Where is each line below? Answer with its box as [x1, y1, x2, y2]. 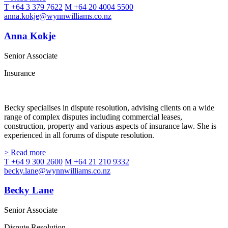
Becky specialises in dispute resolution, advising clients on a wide [4, 103, 214, 112]
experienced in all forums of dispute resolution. [4, 130, 154, 139]
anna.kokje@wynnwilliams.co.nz [4, 12, 111, 21]
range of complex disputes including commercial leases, [4, 112, 182, 121]
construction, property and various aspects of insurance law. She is [4, 121, 216, 130]
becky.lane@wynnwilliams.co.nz [4, 166, 110, 175]
